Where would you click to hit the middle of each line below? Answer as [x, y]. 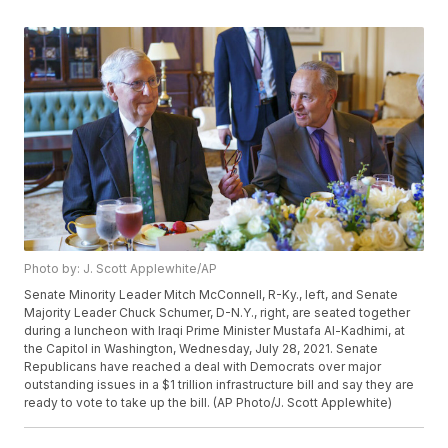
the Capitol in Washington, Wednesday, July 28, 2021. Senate [201, 349]
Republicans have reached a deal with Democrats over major [203, 367]
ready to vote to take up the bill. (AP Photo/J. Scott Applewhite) [208, 403]
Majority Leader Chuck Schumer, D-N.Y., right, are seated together [217, 313]
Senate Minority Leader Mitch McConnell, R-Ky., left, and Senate [211, 295]
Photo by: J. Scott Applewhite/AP [121, 269]
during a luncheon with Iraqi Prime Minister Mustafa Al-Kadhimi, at [215, 331]
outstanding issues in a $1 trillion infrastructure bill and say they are [219, 385]
